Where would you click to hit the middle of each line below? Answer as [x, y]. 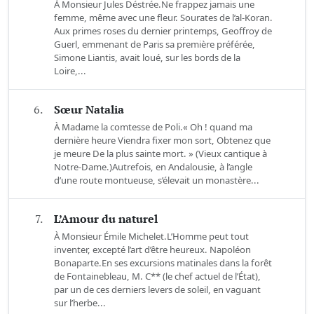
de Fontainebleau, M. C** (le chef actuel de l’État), [157, 277]
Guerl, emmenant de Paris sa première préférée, [155, 45]
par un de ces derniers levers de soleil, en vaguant [157, 290]
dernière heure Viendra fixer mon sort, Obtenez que [162, 141]
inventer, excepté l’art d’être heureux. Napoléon [152, 250]
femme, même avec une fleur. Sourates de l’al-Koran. [163, 18]
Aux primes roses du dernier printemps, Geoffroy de [163, 31]
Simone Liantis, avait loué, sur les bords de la [147, 58]
